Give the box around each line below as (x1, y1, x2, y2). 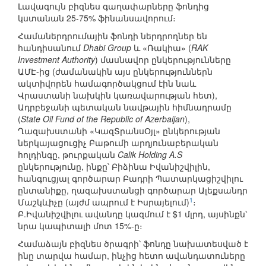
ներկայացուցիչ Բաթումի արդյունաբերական (18, 137, 218, 149)
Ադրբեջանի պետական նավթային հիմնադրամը (18, 101, 232, 113)
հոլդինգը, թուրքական (18, 148, 118, 161)
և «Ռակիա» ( (131, 42, 191, 54)
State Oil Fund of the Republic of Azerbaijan (21, 113, 185, 125)
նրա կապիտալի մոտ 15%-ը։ (18, 220, 142, 232)
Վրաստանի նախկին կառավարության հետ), (18, 89, 217, 102)
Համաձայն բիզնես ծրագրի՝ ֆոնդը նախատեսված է (18, 237, 248, 250)
